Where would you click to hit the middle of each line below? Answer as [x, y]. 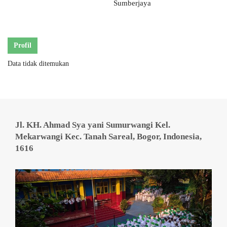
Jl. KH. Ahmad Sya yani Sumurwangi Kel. [93, 125]
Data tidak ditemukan [38, 64]
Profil [23, 45]
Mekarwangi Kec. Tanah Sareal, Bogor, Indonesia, [108, 137]
